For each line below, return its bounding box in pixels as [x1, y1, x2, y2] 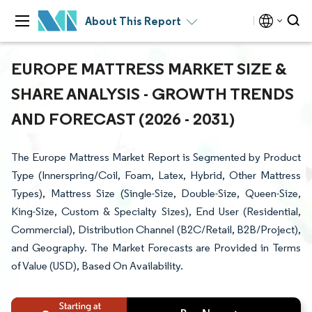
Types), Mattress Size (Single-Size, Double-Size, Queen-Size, [11, 187, 301, 200]
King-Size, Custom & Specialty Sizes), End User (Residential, [11, 205, 301, 218]
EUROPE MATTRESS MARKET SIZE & [11, 58, 287, 79]
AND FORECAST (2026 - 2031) [11, 108, 235, 129]
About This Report [85, 14, 181, 28]
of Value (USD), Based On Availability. [11, 259, 183, 272]
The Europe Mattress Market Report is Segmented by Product [11, 150, 301, 164]
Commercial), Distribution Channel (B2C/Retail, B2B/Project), [11, 223, 301, 236]
